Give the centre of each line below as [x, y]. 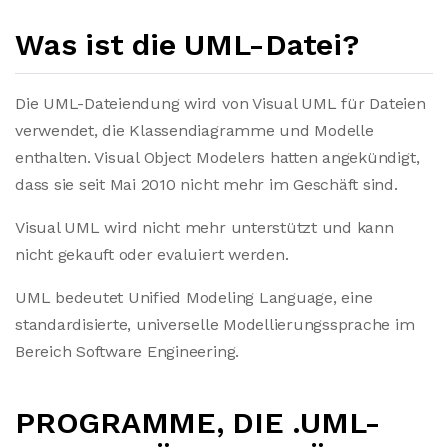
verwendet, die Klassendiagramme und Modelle [194, 130]
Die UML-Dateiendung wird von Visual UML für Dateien [220, 103]
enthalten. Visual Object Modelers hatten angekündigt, [217, 157]
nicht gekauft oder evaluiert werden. [152, 254]
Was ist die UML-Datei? [187, 44]
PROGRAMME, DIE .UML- [198, 422]
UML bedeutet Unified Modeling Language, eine [194, 297]
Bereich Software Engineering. [127, 351]
